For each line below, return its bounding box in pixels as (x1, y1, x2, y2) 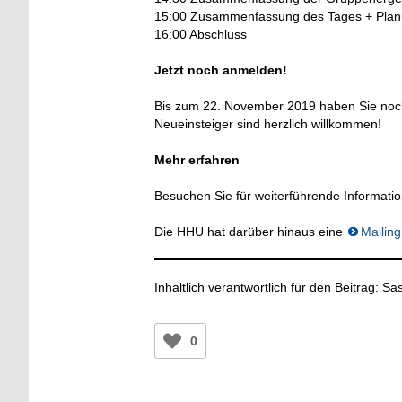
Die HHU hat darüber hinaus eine (154, 223, 346, 239)
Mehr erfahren (154, 152, 240, 167)
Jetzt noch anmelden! (154, 62, 287, 77)
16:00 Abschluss (154, 26, 247, 41)
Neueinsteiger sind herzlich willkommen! (154, 116, 381, 131)
